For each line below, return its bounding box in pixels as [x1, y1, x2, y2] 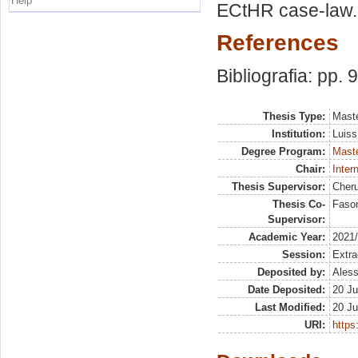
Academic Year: [248, 231, 325, 243]
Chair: [295, 163, 325, 175]
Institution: [271, 128, 325, 140]
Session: [281, 249, 325, 261]
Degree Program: [241, 145, 325, 157]
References [217, 30, 339, 56]
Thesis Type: [262, 110, 325, 122]
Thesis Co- [272, 198, 325, 210]
